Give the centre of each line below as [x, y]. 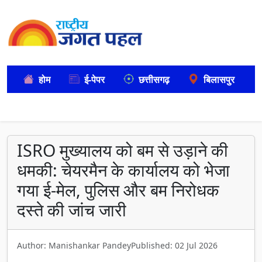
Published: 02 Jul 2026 [174, 245]
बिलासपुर [219, 79]
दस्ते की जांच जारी [72, 210]
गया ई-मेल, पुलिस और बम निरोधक [118, 190]
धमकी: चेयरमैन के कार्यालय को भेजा [123, 170]
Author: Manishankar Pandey [74, 245]
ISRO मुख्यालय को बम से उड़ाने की [123, 150]
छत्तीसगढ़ [154, 79]
